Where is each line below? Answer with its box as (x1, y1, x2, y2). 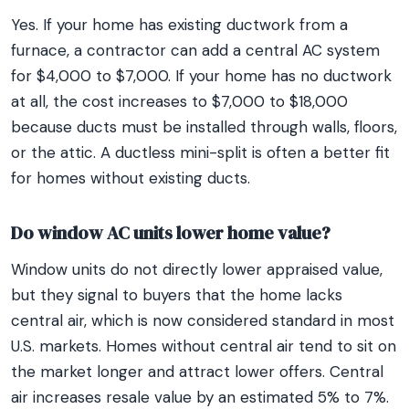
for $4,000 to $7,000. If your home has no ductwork (11, 66, 392, 86)
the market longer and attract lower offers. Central (11, 362, 383, 382)
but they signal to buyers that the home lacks (11, 285, 342, 305)
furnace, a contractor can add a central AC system (11, 40, 380, 60)
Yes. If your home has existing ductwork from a (11, 15, 348, 35)
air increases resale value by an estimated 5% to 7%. (11, 387, 389, 407)
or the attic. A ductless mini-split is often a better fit (11, 142, 390, 163)
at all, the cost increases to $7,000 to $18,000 (11, 91, 348, 111)
